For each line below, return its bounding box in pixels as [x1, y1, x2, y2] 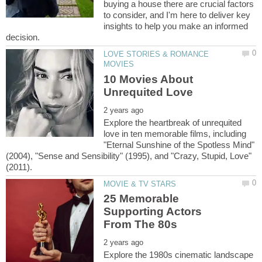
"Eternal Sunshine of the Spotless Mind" [104, 139, 255, 150]
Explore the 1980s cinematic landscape [104, 250, 254, 260]
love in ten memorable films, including [104, 128, 247, 139]
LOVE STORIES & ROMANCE [104, 50, 209, 59]
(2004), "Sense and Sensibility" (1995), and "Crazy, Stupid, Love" [6, 150, 251, 161]
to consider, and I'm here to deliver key [104, 10, 251, 20]
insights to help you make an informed [104, 21, 249, 32]
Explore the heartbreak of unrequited [104, 117, 242, 127]
